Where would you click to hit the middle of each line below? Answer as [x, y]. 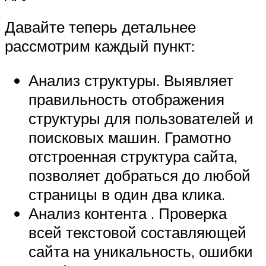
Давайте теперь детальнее [100, 26]
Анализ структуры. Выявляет [131, 80]
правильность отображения [126, 99]
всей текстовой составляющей [137, 232]
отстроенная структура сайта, [133, 156]
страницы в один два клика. [127, 194]
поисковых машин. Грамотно [130, 137]
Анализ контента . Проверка [128, 213]
